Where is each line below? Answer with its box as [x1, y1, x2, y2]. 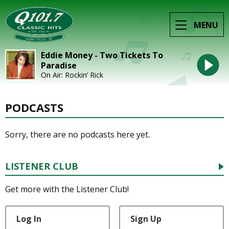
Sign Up [130, 213, 162, 224]
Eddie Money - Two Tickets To [41, 49, 163, 61]
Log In [16, 213, 41, 224]
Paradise [41, 59, 77, 71]
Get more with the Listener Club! [5, 183, 129, 195]
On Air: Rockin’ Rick [41, 70, 103, 80]
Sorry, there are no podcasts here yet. [5, 129, 150, 141]
